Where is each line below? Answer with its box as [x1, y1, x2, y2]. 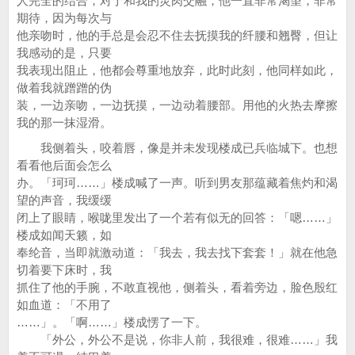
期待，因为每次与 [17, 11, 112, 25]
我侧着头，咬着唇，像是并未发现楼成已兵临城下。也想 [17, 141, 338, 155]
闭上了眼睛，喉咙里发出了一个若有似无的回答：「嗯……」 [17, 211, 338, 224]
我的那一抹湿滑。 [17, 116, 112, 129]
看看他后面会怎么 [17, 158, 112, 172]
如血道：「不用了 [17, 298, 112, 311]
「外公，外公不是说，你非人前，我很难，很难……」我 [17, 333, 338, 346]
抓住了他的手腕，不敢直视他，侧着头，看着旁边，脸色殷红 [17, 281, 338, 294]
